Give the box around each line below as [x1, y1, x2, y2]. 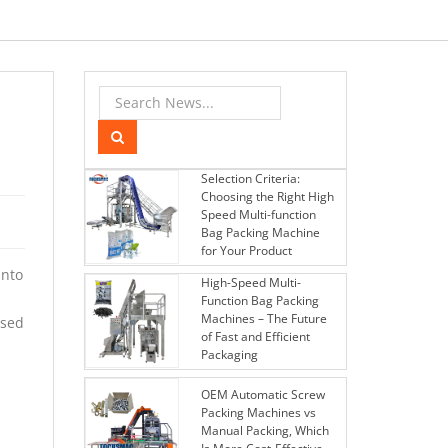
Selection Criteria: [200, 170, 300, 188]
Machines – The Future [200, 310, 327, 328]
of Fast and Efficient [200, 328, 310, 346]
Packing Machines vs [200, 404, 316, 422]
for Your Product [200, 242, 292, 260]
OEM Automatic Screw [200, 386, 325, 404]
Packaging [200, 346, 258, 364]
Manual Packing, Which [200, 422, 329, 440]
